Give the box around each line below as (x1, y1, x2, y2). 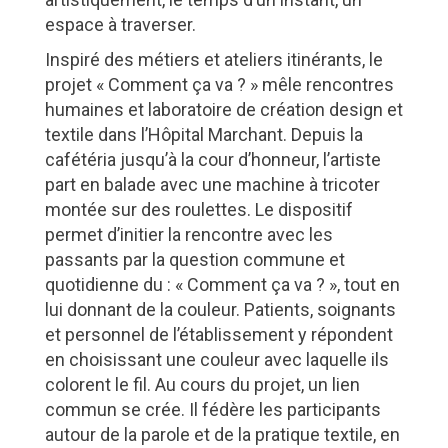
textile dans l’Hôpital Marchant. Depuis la (44, 124, 363, 146)
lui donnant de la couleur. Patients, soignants (44, 299, 396, 321)
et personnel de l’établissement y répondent (44, 324, 393, 346)
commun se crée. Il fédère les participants (44, 399, 381, 421)
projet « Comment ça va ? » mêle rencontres (44, 74, 394, 96)
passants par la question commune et (44, 249, 345, 271)
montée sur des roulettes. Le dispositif (44, 199, 353, 221)
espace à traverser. (44, 14, 196, 36)
